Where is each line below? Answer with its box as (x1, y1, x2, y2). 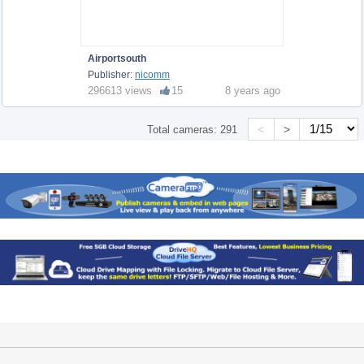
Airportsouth (88, 52, 146, 64)
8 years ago (225, 84, 280, 97)
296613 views (88, 84, 152, 97)
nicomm (135, 68, 170, 80)
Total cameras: (147, 123, 221, 136)
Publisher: (88, 68, 135, 80)
